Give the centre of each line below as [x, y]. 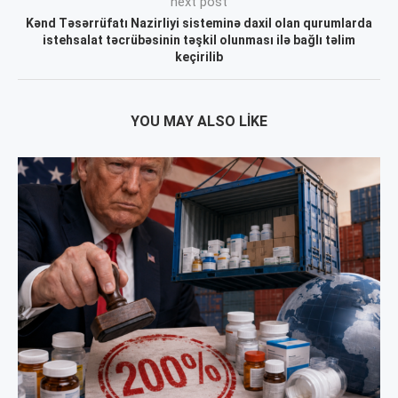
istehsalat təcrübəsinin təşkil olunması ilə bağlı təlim [199, 40]
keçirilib [199, 57]
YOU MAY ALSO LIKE [199, 122]
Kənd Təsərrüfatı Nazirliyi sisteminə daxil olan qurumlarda [199, 24]
